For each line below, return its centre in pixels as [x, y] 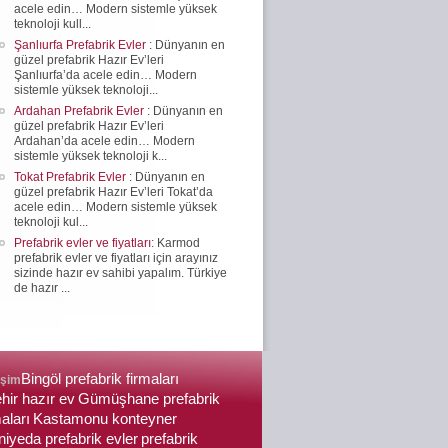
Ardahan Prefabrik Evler [80, 110]
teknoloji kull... [52, 23]
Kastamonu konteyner [105, 418]
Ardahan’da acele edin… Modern [104, 140]
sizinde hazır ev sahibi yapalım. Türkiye [120, 272]
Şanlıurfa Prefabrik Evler [81, 44]
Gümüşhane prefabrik [149, 398]
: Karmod [175, 242]
